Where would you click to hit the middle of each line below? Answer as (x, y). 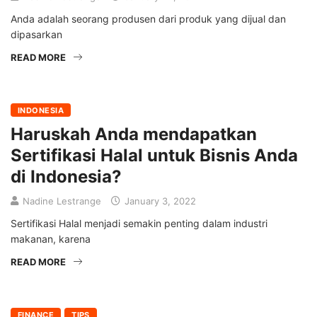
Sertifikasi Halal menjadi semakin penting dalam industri (139, 224)
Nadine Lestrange (62, 201)
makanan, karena (51, 239)
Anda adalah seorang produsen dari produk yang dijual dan (148, 19)
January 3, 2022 (159, 201)
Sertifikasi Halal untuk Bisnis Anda (154, 156)
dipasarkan (36, 35)
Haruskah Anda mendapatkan (134, 134)
